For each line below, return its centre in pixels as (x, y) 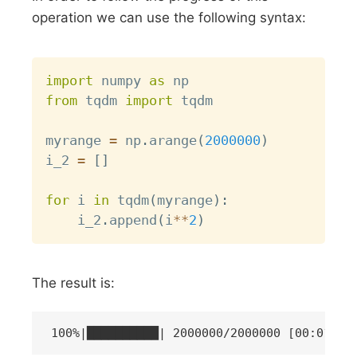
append (133, 220)
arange (173, 141)
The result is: (74, 282)
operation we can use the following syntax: (169, 18)
